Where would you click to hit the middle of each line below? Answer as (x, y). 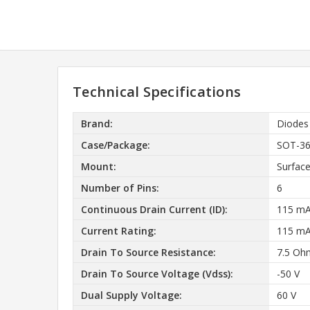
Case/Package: (115, 145)
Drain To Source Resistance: (148, 252)
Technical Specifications (157, 92)
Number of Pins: (120, 188)
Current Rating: (118, 230)
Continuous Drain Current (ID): (154, 209)
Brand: (97, 123)
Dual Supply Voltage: (131, 295)
